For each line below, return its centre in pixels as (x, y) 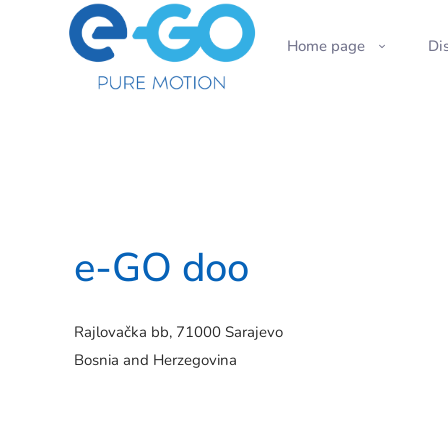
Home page (326, 46)
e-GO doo (161, 267)
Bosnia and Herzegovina (155, 359)
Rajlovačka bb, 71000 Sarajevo (178, 331)
